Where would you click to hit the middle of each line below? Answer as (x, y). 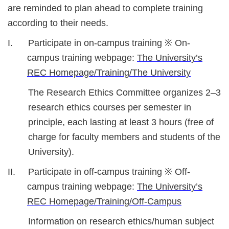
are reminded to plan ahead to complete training (105, 8)
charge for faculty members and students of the (124, 137)
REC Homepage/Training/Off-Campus (104, 201)
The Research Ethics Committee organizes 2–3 (124, 92)
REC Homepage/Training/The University (109, 72)
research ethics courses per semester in (110, 107)
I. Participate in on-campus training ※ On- (99, 43)
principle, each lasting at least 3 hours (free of (121, 122)
